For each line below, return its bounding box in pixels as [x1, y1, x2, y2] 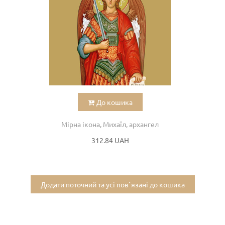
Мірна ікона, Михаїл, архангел [61, 120, 159, 129]
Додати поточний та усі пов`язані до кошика [40, 180, 185, 189]
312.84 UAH [91, 136, 129, 145]
